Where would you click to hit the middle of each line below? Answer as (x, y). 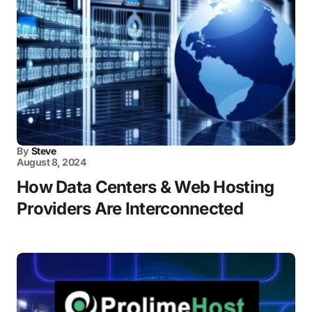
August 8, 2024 (52, 162)
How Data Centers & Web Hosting (146, 187)
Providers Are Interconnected (130, 208)
